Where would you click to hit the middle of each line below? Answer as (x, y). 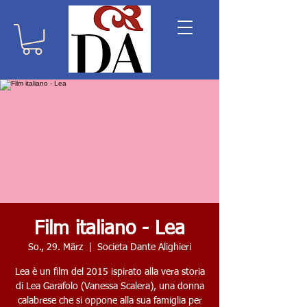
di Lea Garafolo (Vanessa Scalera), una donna (110, 287)
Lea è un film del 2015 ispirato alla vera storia (110, 272)
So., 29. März (56, 248)
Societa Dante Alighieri (144, 248)
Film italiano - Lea (110, 229)
